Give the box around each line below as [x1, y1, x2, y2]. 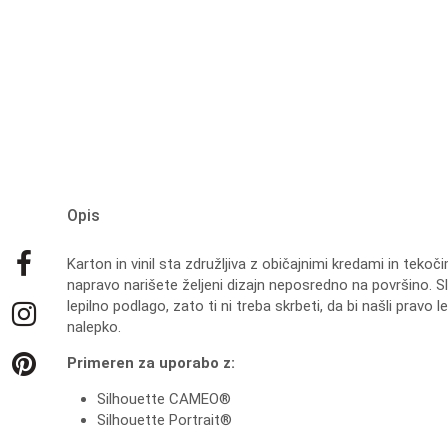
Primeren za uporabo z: [67, 353, 236, 372]
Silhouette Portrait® [97, 410, 233, 429]
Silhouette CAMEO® [97, 389, 232, 408]
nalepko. [67, 317, 122, 336]
